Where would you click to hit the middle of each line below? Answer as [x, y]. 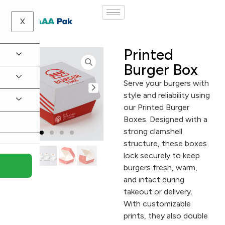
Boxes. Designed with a [165, 119]
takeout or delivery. [158, 191]
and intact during [154, 179]
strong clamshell [153, 131]
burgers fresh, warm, [160, 167]
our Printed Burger [156, 107]
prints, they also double [165, 215]
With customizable [157, 203]
